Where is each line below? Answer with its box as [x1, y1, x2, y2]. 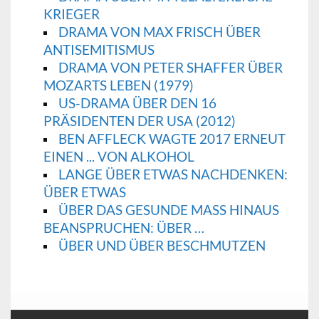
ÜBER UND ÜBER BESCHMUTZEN [58, 237, 266, 254]
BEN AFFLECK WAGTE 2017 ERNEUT [58, 130, 286, 147]
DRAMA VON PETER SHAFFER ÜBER [58, 59, 283, 76]
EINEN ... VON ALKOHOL [43, 148, 194, 165]
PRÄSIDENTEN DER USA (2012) [43, 113, 236, 130]
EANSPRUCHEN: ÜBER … [43, 219, 194, 236]
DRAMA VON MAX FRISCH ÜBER [58, 23, 261, 41]
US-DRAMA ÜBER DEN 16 [58, 95, 216, 112]
